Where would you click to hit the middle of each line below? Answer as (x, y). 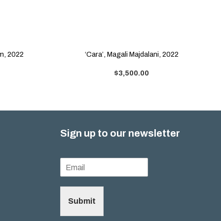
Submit (82, 201)
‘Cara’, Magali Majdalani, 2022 (132, 54)
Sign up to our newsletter (120, 133)
